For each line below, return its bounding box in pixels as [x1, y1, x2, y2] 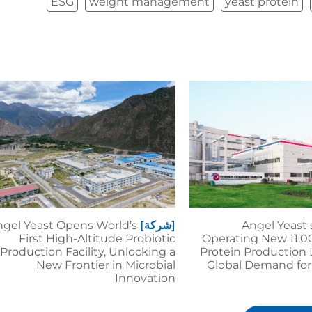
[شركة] [139, 219, 175, 233]
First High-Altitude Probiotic [18, 232, 175, 246]
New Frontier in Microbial [36, 258, 175, 272]
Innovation [114, 272, 175, 286]
